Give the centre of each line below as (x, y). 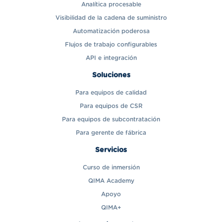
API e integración (111, 58)
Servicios (111, 150)
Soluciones (111, 76)
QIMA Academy (111, 181)
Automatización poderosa (111, 31)
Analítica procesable (111, 5)
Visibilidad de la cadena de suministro (111, 18)
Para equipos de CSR (111, 106)
